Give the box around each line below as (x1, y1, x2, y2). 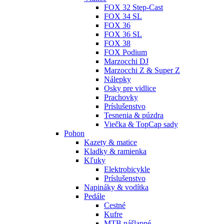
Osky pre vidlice (104, 84, 156, 93)
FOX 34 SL (104, 12, 142, 21)
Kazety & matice (84, 138, 137, 147)
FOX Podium (104, 48, 147, 57)
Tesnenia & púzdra (104, 111, 163, 120)
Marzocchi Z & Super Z (104, 66, 180, 75)
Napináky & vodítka (84, 183, 148, 192)
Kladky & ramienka (84, 147, 146, 156)
